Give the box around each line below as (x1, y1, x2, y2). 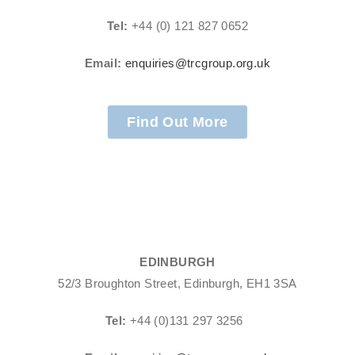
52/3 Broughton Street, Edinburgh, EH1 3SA (58, 277, 297, 290)
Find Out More (127, 114, 228, 130)
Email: (85, 56, 122, 70)
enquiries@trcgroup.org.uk (124, 56, 270, 70)
